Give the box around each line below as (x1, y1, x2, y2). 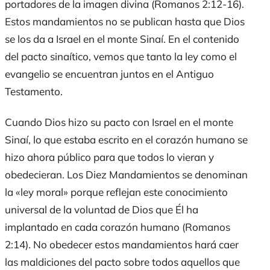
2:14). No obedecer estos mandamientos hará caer (5, 237, 239, 251)
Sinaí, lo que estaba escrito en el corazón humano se (5, 133, 248, 146)
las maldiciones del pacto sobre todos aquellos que (5, 255, 240, 268)
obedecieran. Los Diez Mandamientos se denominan (5, 168, 248, 181)
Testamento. (5, 85, 63, 98)
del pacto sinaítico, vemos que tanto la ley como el (5, 50, 237, 63)
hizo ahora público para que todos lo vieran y (5, 150, 214, 163)
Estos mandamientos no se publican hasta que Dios (5, 15, 245, 28)
